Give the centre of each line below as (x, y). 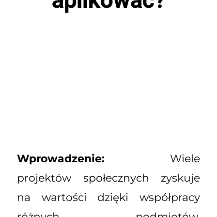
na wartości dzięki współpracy (108, 197)
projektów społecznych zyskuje (108, 178)
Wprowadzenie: (61, 159)
